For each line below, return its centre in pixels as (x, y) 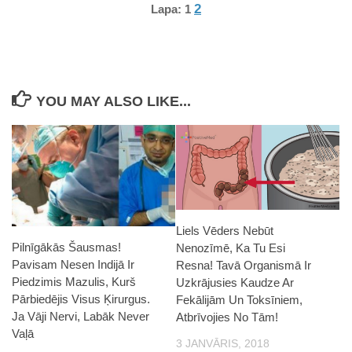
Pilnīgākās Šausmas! (66, 247)
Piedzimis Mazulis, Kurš (74, 282)
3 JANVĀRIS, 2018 (223, 344)
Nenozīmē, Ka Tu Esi (231, 248)
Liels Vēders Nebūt (225, 231)
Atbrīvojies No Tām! (227, 317)
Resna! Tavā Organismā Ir (244, 266)
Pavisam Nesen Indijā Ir (73, 265)
